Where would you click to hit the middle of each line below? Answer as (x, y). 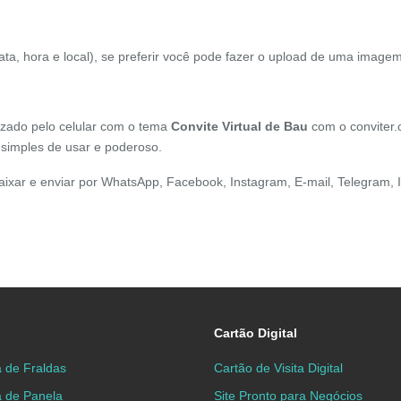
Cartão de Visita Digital (278, 368)
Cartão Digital (256, 333)
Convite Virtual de (228, 127)
